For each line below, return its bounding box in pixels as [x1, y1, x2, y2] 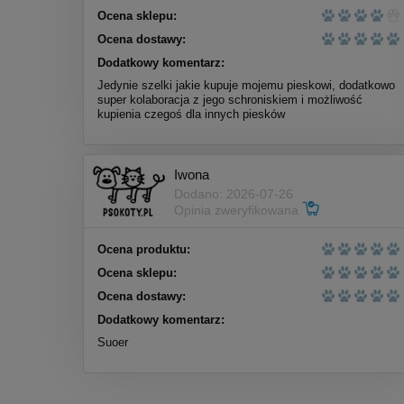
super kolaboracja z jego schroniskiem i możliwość [97, 93, 363, 107]
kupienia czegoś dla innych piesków [97, 107, 285, 122]
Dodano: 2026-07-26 [174, 186, 293, 201]
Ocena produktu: [97, 243, 190, 257]
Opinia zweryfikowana [174, 202, 302, 217]
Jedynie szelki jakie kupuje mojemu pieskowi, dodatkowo [97, 78, 395, 93]
